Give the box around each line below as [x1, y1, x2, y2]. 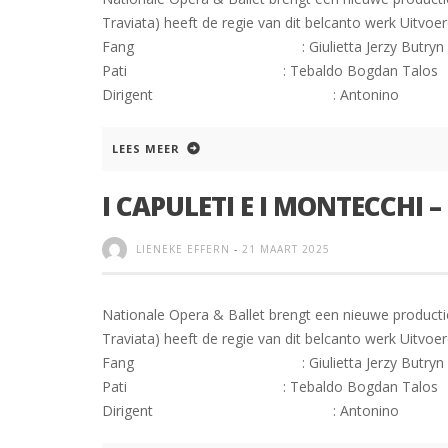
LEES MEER [112, 140, 180, 156]
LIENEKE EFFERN [136, 241, 230, 256]
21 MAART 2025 [242, 241, 330, 256]
